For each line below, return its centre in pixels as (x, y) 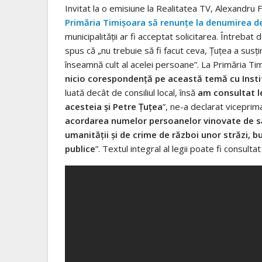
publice (80, 148)
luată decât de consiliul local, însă (131, 92)
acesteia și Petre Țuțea (114, 106)
